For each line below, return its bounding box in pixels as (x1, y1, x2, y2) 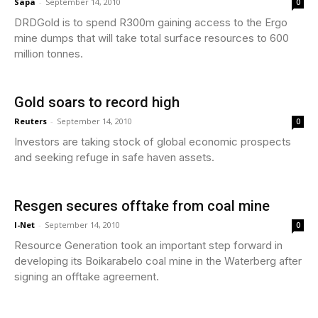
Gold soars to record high (14, 93, 180, 111)
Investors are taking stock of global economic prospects (14, 134, 291, 148)
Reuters (14, 115, 47, 126)
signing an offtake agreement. (14, 269, 159, 283)
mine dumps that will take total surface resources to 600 (14, 31, 289, 45)
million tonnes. (14, 46, 83, 60)
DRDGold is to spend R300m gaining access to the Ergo (14, 15, 287, 29)
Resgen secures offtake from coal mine (14, 197, 270, 214)
